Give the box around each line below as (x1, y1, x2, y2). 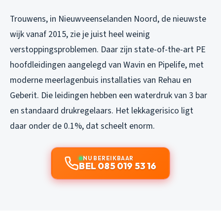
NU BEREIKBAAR (83, 154, 134, 162)
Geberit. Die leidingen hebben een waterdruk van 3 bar (10, 89, 207, 102)
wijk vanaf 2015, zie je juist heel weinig (10, 28, 150, 41)
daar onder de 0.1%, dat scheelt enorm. (10, 120, 155, 133)
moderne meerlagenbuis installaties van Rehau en (10, 74, 191, 87)
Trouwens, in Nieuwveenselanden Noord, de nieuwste (10, 13, 206, 26)
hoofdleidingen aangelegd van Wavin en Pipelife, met (10, 59, 204, 72)
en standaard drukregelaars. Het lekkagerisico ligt (10, 105, 193, 117)
